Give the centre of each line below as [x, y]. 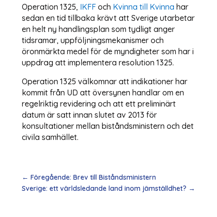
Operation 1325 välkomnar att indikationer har [104, 81]
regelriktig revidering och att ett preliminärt [99, 103]
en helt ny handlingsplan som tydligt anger [98, 29]
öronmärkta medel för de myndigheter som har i [108, 51]
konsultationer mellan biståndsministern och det [108, 126]
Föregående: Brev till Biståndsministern [93, 177]
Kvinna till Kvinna [142, 7]
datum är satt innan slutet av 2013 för [89, 115]
